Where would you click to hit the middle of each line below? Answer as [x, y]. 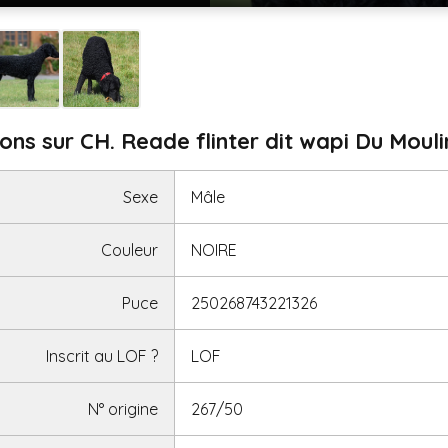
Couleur [130, 249]
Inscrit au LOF [99, 355]
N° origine [123, 408]
